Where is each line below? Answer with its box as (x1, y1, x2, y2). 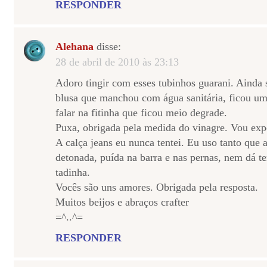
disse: (94, 41, 121, 52)
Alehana (55, 41, 94, 52)
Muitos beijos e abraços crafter (55, 196, 189, 208)
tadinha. (55, 166, 90, 178)
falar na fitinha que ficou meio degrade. (55, 107, 227, 119)
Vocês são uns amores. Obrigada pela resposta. (55, 181, 258, 193)
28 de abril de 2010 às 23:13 (55, 56, 179, 68)
